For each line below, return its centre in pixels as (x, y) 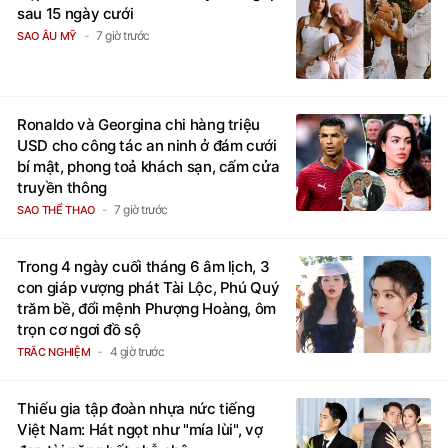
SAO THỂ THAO (56, 209)
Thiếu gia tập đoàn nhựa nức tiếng (136, 408)
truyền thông (62, 187)
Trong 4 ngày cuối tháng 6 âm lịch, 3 (143, 266)
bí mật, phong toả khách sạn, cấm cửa (148, 166)
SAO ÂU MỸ (47, 35)
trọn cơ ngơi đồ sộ (79, 329)
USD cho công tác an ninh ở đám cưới (147, 145)
